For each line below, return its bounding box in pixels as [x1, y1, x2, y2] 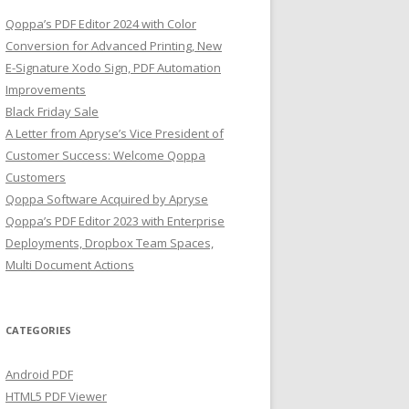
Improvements [5, 81, 86, 98]
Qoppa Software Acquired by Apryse [5, 191, 208, 207]
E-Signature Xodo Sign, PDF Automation [5, 59, 221, 76]
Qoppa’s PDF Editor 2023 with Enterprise [5, 213, 225, 229]
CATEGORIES [5, 323, 71, 337]
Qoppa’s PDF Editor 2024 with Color [5, 16, 196, 32]
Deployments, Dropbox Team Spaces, [5, 235, 214, 251]
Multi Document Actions [5, 257, 134, 273]
